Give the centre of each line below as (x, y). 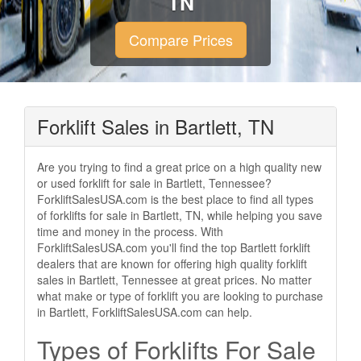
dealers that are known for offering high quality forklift (172, 263)
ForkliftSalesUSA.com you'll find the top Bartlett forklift (174, 247)
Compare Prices (180, 39)
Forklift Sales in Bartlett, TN (156, 126)
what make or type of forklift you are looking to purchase (180, 296)
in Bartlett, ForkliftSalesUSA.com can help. (145, 312)
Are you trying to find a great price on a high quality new (179, 167)
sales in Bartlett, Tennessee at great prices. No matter (174, 280)
